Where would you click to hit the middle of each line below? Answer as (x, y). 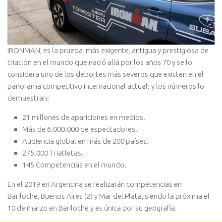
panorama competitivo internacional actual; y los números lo (106, 86)
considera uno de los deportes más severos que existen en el (106, 74)
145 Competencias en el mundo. (74, 165)
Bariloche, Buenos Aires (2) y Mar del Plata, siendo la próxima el (109, 196)
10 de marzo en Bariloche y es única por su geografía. (92, 208)
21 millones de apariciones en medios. (84, 117)
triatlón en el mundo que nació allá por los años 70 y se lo (100, 62)
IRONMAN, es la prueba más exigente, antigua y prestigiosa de (108, 51)
